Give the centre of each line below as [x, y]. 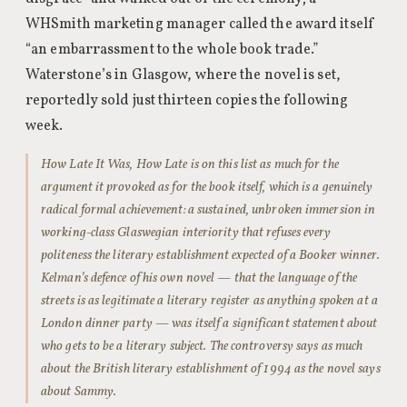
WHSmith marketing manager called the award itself [200, 25]
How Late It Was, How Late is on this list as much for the [190, 164]
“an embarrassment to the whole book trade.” [172, 50]
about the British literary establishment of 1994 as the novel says [211, 369]
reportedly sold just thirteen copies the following [187, 101]
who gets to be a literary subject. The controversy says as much [202, 346]
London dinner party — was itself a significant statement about [209, 323]
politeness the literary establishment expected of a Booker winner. [210, 255]
